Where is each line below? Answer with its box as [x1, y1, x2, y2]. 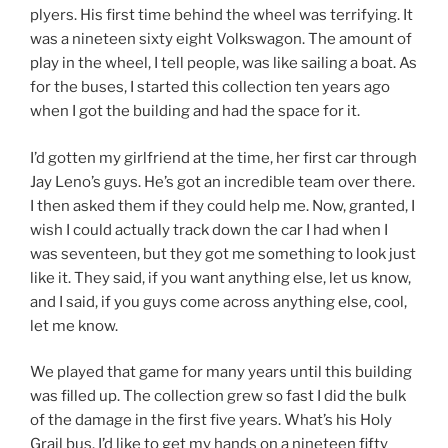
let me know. [30, 316, 118, 335]
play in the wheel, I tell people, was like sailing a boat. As [30, 54, 417, 73]
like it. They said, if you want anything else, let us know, [30, 268, 411, 287]
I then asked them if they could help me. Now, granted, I [30, 196, 415, 215]
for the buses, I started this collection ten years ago [30, 78, 390, 97]
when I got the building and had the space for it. [30, 102, 360, 121]
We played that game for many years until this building [30, 363, 412, 382]
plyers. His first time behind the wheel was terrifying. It [30, 6, 413, 25]
